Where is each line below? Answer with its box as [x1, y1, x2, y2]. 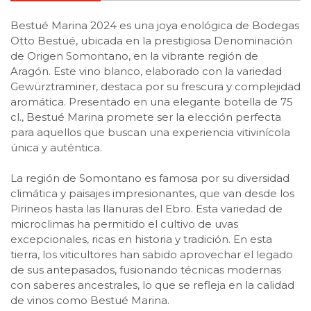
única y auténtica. [10, 140, 102, 154]
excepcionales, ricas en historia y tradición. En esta [10, 232, 272, 246]
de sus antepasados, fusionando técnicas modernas [10, 262, 281, 276]
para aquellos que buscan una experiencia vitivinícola [10, 125, 290, 139]
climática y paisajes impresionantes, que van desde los [10, 186, 294, 200]
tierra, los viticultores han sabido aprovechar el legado [10, 247, 293, 261]
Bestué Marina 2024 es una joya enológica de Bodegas [10, 18, 299, 32]
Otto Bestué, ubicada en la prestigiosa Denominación [10, 33, 292, 47]
